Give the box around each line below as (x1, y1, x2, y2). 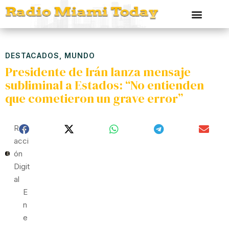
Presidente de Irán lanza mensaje (5, 63, 191, 80)
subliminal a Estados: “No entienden (5, 77, 204, 94)
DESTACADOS (5, 51, 59, 60)
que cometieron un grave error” (5, 90, 183, 107)
